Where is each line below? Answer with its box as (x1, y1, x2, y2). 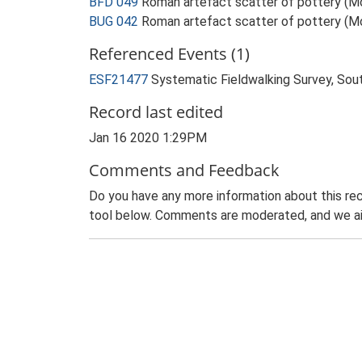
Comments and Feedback (89, 159, 280, 181)
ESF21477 (89, 72, 151, 87)
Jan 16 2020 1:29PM (89, 130, 207, 145)
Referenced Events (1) (89, 43, 250, 65)
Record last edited (89, 101, 223, 123)
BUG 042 (89, 14, 138, 29)
